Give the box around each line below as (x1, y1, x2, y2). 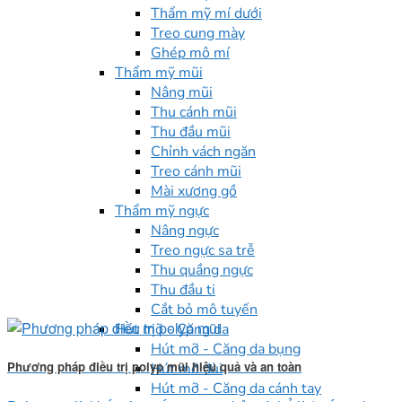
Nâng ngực (151, 221, 219, 240)
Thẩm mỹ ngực (115, 201, 209, 221)
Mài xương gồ (151, 181, 237, 201)
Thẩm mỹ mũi (115, 63, 203, 83)
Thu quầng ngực (151, 260, 253, 280)
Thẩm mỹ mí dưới (151, 4, 262, 23)
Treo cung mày (151, 23, 245, 43)
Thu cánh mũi (151, 102, 237, 122)
